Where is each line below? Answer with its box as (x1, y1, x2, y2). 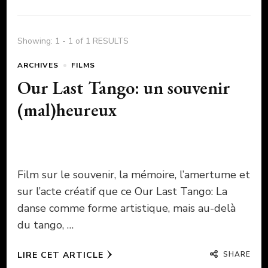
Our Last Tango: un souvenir (17, 76, 230, 100)
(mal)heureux (17, 98, 117, 122)
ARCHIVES (17, 60, 59, 71)
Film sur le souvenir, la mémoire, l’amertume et (17, 167, 250, 182)
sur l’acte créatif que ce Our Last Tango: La (17, 184, 227, 199)
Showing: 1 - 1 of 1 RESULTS (17, 35, 129, 47)
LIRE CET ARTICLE (17, 249, 103, 261)
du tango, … (17, 218, 74, 233)
